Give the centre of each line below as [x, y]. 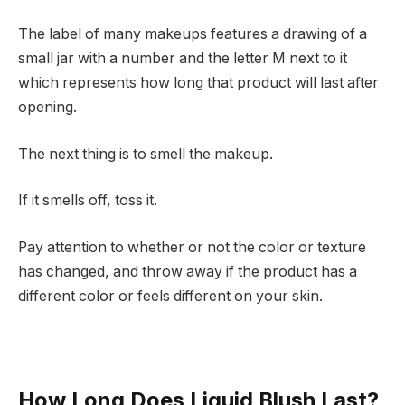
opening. [47, 108]
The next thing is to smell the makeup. [146, 154]
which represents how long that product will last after [198, 83]
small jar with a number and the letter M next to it [183, 59]
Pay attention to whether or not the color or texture [192, 247]
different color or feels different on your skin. [170, 296]
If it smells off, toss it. [88, 201]
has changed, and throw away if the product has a [188, 271]
